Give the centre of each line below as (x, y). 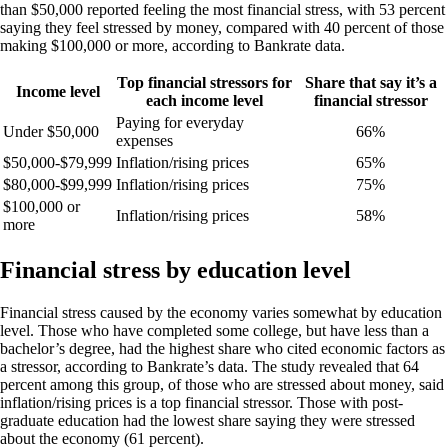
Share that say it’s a (370, 82)
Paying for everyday (180, 122)
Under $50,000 (51, 131)
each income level (204, 100)
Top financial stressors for (204, 82)
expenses (144, 140)
